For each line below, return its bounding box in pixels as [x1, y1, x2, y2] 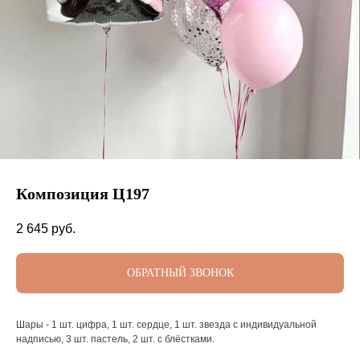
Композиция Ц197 [16, 185, 149, 202]
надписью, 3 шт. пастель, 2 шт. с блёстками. [16, 333, 215, 346]
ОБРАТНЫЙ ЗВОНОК [126, 267, 234, 280]
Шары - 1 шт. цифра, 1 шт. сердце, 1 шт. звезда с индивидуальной [16, 319, 317, 331]
